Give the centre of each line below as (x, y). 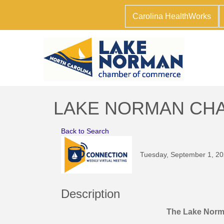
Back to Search (85, 131)
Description (90, 193)
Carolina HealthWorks (171, 16)
